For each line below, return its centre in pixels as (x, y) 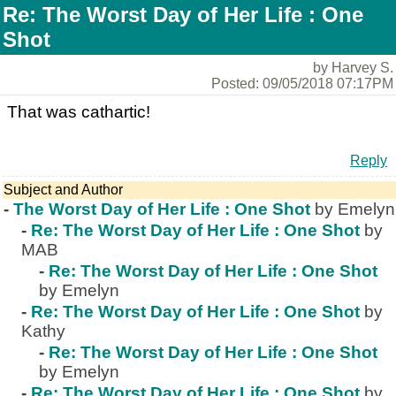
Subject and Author (63, 190)
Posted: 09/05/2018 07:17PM (302, 84)
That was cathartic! (79, 112)
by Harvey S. (353, 68)
